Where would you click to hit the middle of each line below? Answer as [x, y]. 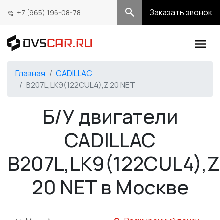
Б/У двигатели [110, 116]
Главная [30, 73]
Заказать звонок [181, 12]
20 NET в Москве [110, 187]
